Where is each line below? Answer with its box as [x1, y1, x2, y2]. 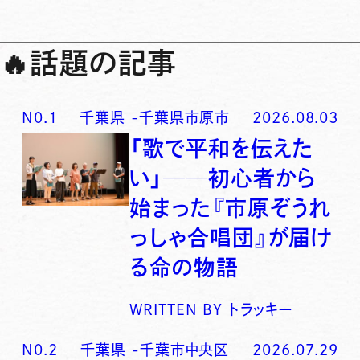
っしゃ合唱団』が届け [129, 227, 333, 249]
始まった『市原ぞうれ [129, 197, 332, 219]
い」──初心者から [129, 167, 317, 190]
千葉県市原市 [138, 109, 231, 125]
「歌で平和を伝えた [129, 137, 314, 160]
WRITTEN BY [129, 302, 223, 317]
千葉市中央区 [139, 342, 230, 358]
